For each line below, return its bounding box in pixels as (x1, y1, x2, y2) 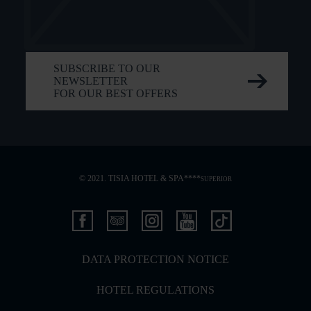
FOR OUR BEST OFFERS (53, 87, 178, 100)
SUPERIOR (201, 175, 232, 183)
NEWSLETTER (53, 75, 128, 87)
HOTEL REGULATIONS (96, 283, 215, 296)
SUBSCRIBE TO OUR (53, 62, 160, 75)
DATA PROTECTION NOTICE (82, 253, 229, 265)
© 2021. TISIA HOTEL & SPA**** (79, 173, 201, 183)
